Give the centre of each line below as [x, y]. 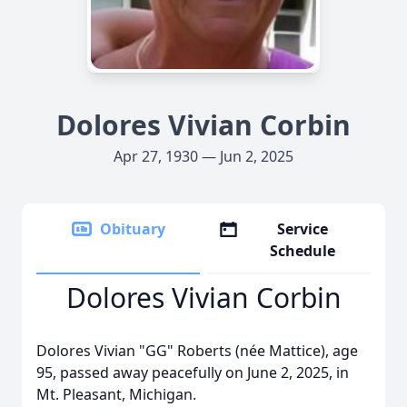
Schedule [303, 251]
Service [303, 229]
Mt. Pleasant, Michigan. [116, 394]
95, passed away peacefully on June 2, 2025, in [193, 372]
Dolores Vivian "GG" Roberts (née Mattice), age [197, 351]
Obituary [133, 229]
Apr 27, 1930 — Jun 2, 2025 [203, 156]
